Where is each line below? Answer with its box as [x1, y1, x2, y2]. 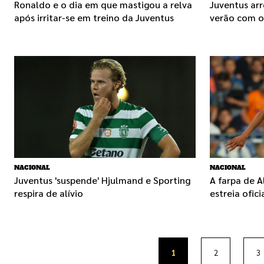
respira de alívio [14, 187, 83, 200]
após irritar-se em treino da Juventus [14, 11, 174, 24]
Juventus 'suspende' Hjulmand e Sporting [14, 174, 190, 187]
